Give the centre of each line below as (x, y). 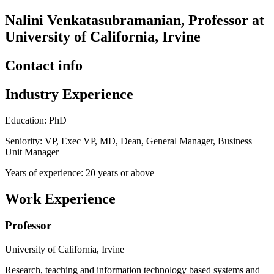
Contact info (44, 65)
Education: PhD (36, 120)
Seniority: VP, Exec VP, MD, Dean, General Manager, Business (128, 141)
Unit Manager (32, 152)
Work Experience (60, 198)
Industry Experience (69, 94)
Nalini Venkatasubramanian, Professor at (135, 20)
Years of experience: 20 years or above (80, 172)
